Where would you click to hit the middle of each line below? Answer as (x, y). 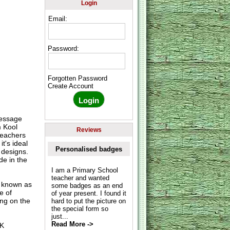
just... (60, 216)
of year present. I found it (89, 193)
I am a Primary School (84, 170)
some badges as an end (87, 185)
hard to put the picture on (88, 201)
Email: (58, 18)
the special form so (80, 208)
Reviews (89, 130)
